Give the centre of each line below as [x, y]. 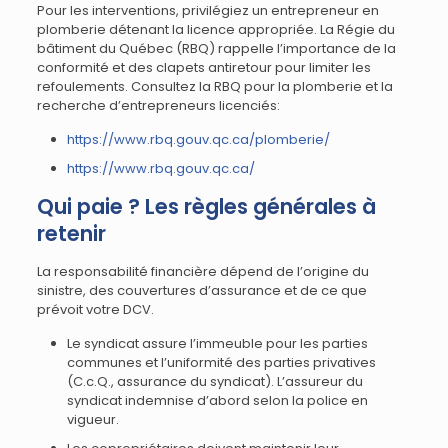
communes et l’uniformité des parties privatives [221, 362]
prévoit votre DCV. [95, 309]
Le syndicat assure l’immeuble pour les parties [217, 343]
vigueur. [92, 419]
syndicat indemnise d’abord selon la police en [217, 400]
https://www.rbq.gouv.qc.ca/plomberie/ [198, 139]
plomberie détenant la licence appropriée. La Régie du [215, 29]
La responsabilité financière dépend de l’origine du [202, 271]
